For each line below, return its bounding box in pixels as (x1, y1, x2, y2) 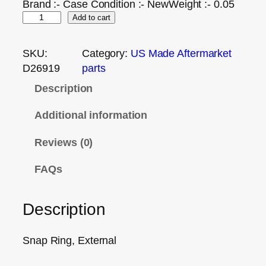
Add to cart (72, 12, 110, 22)
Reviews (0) (34, 135, 93, 148)
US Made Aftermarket (130, 46, 232, 59)
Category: (81, 46, 131, 59)
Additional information (34, 109, 148, 122)
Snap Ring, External (23, 234, 117, 247)
